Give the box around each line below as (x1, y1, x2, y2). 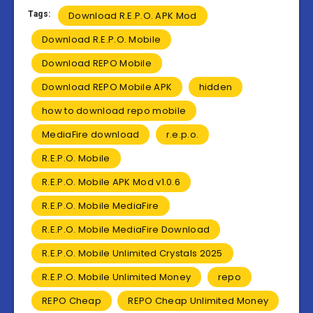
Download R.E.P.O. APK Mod (68, 9, 197, 23)
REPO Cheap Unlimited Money (128, 294, 269, 308)
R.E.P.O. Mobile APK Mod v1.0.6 (42, 175, 180, 189)
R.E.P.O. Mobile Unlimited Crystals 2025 (42, 247, 223, 261)
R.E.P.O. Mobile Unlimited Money (42, 270, 191, 284)
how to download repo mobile (42, 104, 187, 118)
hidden (198, 80, 233, 94)
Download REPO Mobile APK (42, 80, 173, 94)
